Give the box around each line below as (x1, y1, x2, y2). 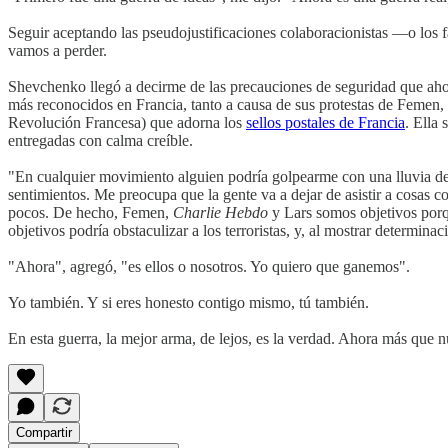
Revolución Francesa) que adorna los (8, 113, 246, 131)
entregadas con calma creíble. (8, 131, 193, 149)
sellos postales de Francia (246, 113, 405, 131)
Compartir (16, 424, 72, 440)
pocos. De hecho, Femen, (8, 203, 173, 221)
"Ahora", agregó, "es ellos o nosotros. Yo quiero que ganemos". (8, 257, 410, 275)
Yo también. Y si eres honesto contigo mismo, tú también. (8, 293, 369, 311)
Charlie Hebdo (173, 203, 268, 221)
